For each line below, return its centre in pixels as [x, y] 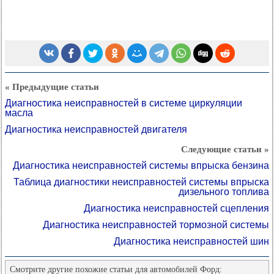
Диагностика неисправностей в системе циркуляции [124, 103]
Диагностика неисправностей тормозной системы [156, 225]
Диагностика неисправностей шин [191, 242]
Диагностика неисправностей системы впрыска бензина [141, 166]
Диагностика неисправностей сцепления [176, 209]
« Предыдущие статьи [52, 87]
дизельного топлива [224, 192]
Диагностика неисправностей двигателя [96, 130]
